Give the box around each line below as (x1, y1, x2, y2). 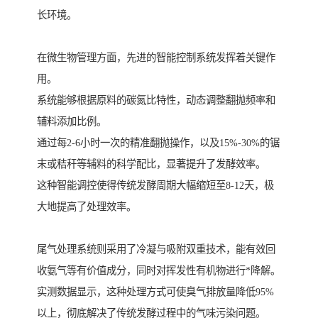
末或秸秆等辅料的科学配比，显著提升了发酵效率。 (37, 158, 265, 170)
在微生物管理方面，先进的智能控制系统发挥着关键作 (37, 52, 275, 64)
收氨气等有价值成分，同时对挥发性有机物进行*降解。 (37, 265, 280, 277)
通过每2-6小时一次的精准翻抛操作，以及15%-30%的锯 (37, 137, 280, 149)
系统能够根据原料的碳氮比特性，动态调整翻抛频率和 (37, 94, 275, 106)
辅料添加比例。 (37, 116, 106, 128)
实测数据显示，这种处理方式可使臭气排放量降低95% (37, 286, 274, 298)
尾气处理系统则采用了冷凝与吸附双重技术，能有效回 (37, 243, 275, 256)
